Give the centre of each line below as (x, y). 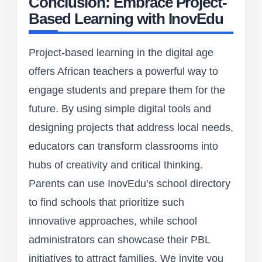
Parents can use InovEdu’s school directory (130, 184)
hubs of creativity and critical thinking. (116, 165)
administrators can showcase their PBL (119, 240)
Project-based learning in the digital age (121, 53)
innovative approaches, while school (113, 221)
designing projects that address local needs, (131, 128)
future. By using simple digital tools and (120, 109)
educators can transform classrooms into (123, 146)
